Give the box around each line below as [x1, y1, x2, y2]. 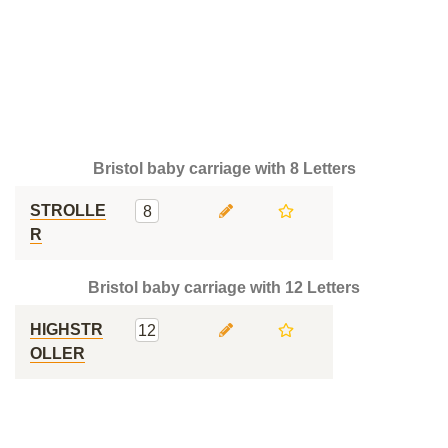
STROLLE [30, 202, 106, 219]
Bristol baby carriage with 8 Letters [92, 160, 356, 177]
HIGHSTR [30, 321, 103, 338]
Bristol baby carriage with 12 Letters [88, 279, 360, 296]
